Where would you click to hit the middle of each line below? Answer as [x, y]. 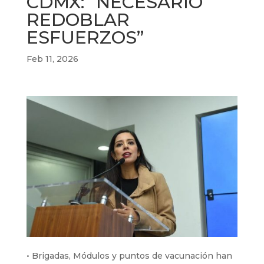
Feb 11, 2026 [52, 59]
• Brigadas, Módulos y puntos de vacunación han [129, 255]
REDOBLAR [78, 20]
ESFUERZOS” [85, 37]
